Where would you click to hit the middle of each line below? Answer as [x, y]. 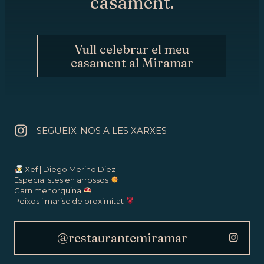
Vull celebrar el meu [132, 49]
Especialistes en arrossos [62, 179]
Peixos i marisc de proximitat [70, 201]
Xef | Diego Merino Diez [69, 169]
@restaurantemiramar [122, 237]
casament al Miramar [132, 62]
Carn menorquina [49, 190]
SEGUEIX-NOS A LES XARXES [102, 130]
